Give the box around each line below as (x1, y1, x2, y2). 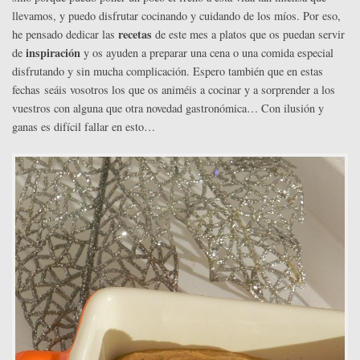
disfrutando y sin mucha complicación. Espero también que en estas (12, 63, 323, 80)
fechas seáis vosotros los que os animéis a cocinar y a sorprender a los (12, 82, 335, 98)
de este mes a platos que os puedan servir (152, 27, 345, 43)
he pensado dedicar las (12, 27, 118, 43)
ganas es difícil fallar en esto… (12, 119, 155, 135)
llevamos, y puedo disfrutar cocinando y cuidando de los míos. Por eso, (12, 8, 341, 24)
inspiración (26, 44, 80, 62)
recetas (118, 26, 152, 43)
